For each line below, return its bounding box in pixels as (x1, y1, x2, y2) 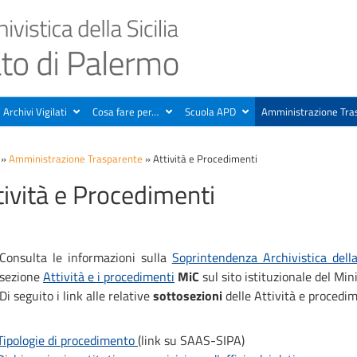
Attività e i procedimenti (43, 266, 175, 286)
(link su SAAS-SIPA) (138, 330, 245, 350)
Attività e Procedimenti (153, 150, 257, 167)
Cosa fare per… (92, 103, 159, 120)
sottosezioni (153, 285, 226, 305)
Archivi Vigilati (3, 103, 68, 120)
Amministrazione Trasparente (9, 150, 143, 167)
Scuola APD (184, 103, 236, 120)
